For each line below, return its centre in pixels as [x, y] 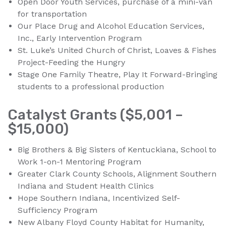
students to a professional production [91, 87]
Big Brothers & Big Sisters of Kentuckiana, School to [117, 150]
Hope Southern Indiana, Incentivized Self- [99, 198]
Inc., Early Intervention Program [80, 38]
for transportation [52, 14]
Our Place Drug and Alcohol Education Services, [111, 26]
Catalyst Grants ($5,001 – [95, 115]
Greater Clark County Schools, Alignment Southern [117, 174]
